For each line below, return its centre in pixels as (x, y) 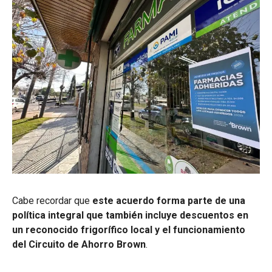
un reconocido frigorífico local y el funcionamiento (129, 229)
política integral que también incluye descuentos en (130, 215)
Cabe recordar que (52, 200)
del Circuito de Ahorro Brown (79, 244)
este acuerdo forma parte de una (169, 200)
